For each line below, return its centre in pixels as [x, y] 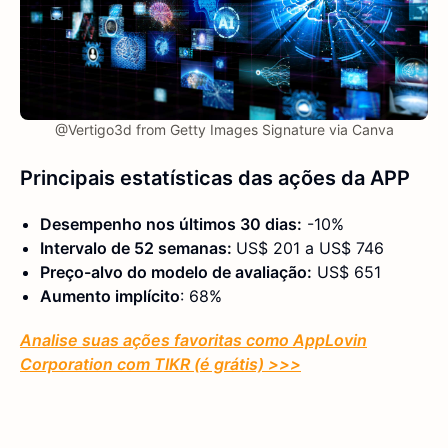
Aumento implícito [110, 296]
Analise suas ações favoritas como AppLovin [193, 340]
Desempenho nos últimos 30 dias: [171, 224]
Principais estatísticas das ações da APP [215, 178]
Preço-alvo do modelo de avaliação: [176, 272]
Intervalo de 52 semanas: [138, 248]
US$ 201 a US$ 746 [310, 248]
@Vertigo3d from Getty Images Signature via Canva [224, 130]
